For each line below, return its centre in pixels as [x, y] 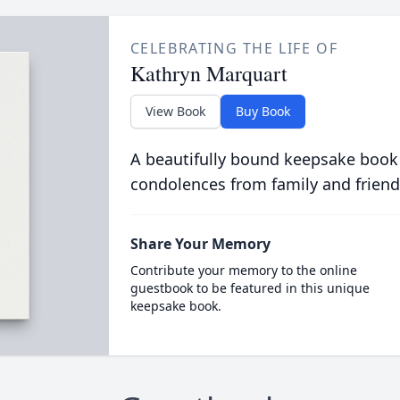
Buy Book [262, 111]
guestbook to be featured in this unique [250, 288]
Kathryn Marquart [208, 73]
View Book [175, 111]
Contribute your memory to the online [243, 270]
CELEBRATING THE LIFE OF [234, 48]
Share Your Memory [200, 244]
